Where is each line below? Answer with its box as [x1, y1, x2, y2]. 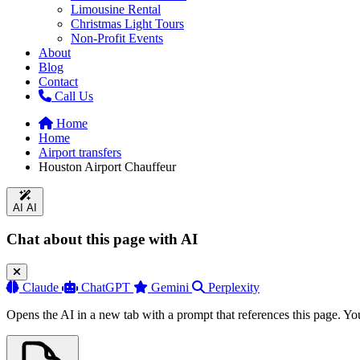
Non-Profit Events [71, 31, 163, 45]
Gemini [151, 280, 189, 295]
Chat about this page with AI [6, 231, 198, 248]
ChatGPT [81, 280, 130, 295]
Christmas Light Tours [71, 16, 184, 31]
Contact [39, 74, 78, 88]
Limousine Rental [71, 2, 161, 16]
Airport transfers [39, 145, 121, 159]
